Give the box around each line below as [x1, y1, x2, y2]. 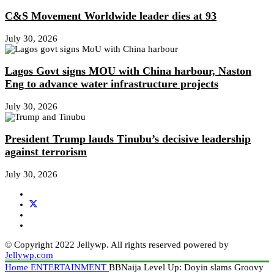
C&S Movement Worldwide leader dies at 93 [5, 10, 217, 23]
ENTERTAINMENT [31, 262, 109, 272]
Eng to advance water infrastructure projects [5, 78, 218, 91]
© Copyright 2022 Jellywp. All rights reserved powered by [5, 239, 229, 250]
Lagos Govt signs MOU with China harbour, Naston [5, 65, 251, 78]
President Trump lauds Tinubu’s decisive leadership [5, 133, 251, 146]
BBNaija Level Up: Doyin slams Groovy [109, 262, 264, 272]
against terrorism [5, 146, 87, 158]
